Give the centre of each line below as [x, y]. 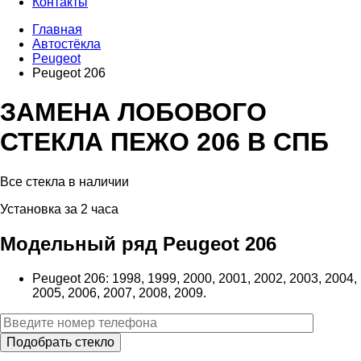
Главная [57, 29]
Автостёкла [66, 44]
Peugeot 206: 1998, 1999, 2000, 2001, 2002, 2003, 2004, [195, 278]
